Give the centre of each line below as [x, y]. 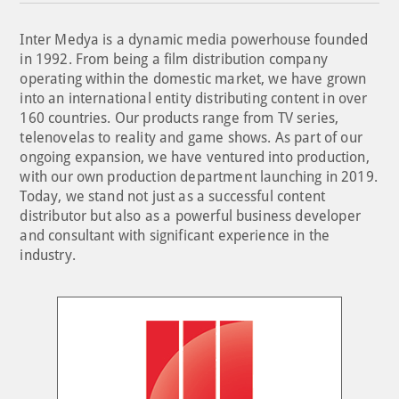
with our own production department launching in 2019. [199, 176]
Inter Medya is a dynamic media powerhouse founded [194, 39]
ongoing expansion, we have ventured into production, [195, 157]
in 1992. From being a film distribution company [174, 59]
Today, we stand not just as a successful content [173, 196]
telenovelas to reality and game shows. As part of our [191, 137]
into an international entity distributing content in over [194, 98]
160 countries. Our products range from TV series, [179, 118]
